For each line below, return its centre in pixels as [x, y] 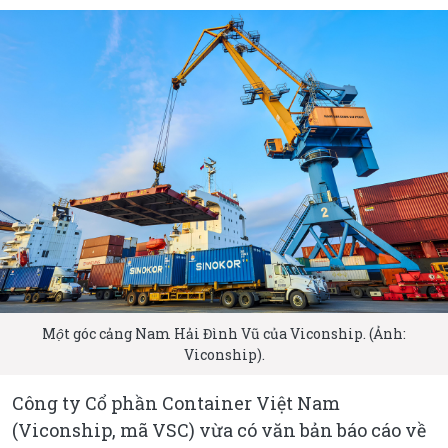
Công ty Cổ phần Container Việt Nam [176, 402]
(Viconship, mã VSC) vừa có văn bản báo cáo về [219, 429]
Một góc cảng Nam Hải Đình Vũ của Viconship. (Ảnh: [224, 333]
